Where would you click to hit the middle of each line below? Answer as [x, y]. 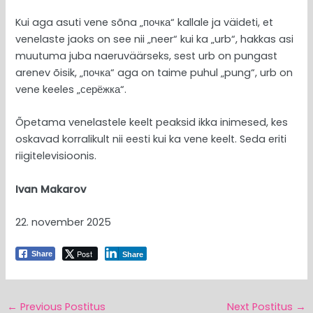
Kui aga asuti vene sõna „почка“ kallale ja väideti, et [145, 22]
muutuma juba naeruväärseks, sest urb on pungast [147, 56]
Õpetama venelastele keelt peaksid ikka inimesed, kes [152, 123]
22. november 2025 [64, 222]
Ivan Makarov [52, 189]
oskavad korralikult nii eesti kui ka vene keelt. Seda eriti [151, 139]
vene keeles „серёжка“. [71, 89]
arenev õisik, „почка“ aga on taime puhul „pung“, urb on [154, 72]
